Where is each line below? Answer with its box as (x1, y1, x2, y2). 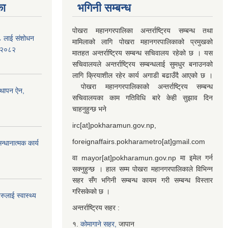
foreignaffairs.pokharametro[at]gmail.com (72, 137, 205, 146)
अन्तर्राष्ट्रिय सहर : (72, 204, 120, 212)
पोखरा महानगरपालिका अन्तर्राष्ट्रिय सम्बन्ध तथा (72, 26, 213, 35)
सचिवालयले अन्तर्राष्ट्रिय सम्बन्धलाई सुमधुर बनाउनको (72, 60, 213, 68)
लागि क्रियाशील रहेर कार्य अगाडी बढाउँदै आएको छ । (72, 71, 213, 79)
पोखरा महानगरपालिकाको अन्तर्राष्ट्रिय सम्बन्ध (72, 82, 213, 91)
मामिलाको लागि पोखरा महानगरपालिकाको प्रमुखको (72, 38, 213, 46)
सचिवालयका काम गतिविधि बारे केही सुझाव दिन (72, 94, 213, 102)
